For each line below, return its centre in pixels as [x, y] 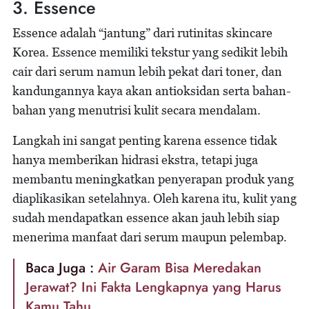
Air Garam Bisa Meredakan [180, 268]
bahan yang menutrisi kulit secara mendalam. [137, 110]
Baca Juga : [62, 268]
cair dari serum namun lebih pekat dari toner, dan [147, 71]
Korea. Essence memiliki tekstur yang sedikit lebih [150, 52]
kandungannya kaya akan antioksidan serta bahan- [152, 90]
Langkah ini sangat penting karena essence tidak [145, 140]
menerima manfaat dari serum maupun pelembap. [150, 237]
